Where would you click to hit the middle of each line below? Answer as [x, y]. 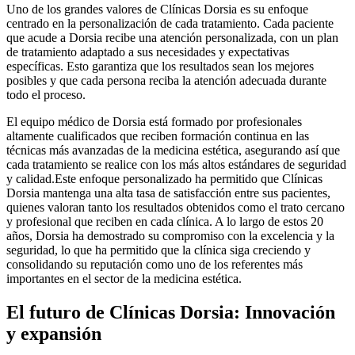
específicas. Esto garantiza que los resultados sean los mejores [160, 66]
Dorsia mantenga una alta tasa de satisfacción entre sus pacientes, [168, 193]
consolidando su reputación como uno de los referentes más [155, 264]
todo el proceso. [46, 94]
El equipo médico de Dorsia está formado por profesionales [154, 121]
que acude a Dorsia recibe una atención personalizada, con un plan [172, 37]
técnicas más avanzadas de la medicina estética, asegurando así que [173, 150]
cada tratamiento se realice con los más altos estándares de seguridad [176, 164]
